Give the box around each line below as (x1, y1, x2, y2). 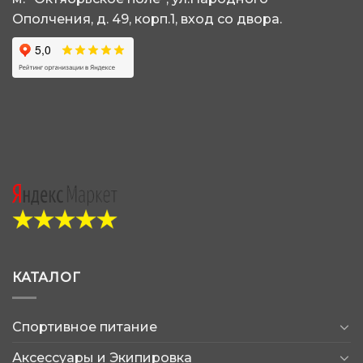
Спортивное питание (12, 318, 157, 335)
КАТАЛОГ (12, 270, 80, 286)
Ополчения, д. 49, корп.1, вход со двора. (12, 11, 282, 28)
